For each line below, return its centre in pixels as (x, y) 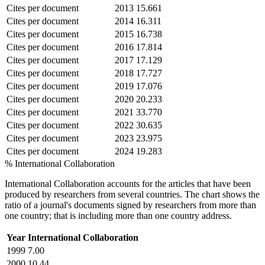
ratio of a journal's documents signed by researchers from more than (130, 205)
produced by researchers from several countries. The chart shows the (132, 194)
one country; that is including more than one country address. (118, 215)
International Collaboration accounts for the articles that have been (128, 183)
